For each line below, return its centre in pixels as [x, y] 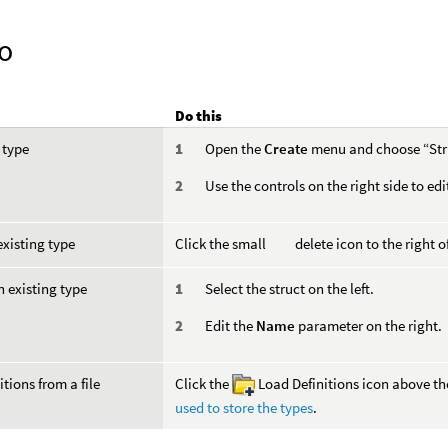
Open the [235, 148]
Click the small [222, 243]
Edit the [231, 325]
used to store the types [244, 407]
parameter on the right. [369, 325]
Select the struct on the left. [290, 288]
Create [286, 148]
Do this [199, 115]
